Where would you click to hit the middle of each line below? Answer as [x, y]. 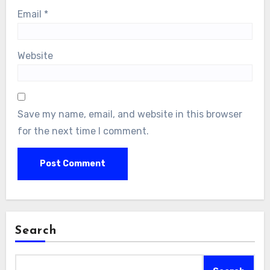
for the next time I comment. [83, 131]
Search [36, 231]
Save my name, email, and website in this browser [130, 114]
